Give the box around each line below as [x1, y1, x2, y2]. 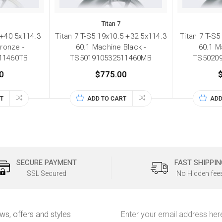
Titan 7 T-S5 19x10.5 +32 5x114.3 [55, 32, 166, 41]
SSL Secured [26, 169, 66, 178]
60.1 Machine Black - [75, 43, 146, 52]
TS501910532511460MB [70, 54, 152, 63]
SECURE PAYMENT [16, 158, 77, 167]
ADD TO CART [87, 95, 126, 103]
